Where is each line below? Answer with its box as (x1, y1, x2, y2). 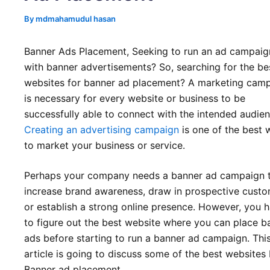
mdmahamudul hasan (36, 14, 116, 24)
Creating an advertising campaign (24, 124, 179, 136)
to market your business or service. (24, 139, 185, 152)
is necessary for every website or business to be (24, 92, 245, 105)
